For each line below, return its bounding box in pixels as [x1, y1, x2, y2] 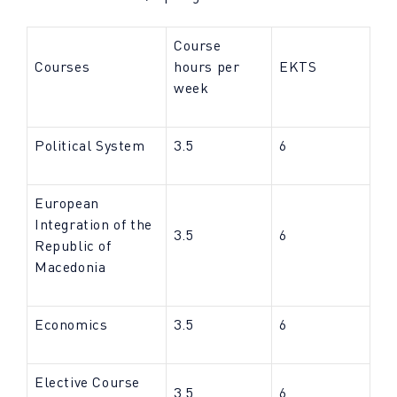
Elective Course [35, 373, 140, 391]
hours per [174, 58, 240, 75]
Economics [35, 315, 108, 333]
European [35, 194, 99, 212]
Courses [35, 58, 90, 75]
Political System [35, 136, 145, 154]
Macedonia [35, 258, 106, 276]
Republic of [35, 237, 112, 254]
